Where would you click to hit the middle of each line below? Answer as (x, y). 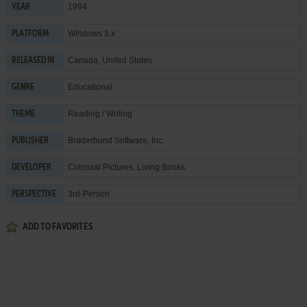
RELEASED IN (33, 61)
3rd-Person (88, 194)
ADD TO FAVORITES (57, 227)
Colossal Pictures (100, 167)
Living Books (161, 167)
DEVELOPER (31, 168)
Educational (90, 87)
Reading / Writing (100, 113)
